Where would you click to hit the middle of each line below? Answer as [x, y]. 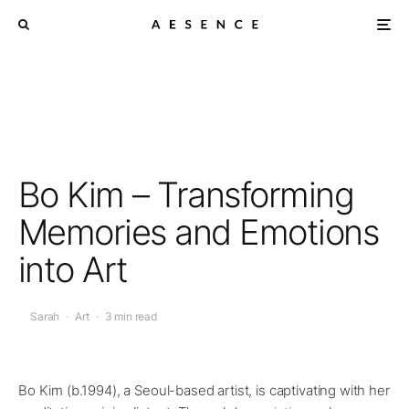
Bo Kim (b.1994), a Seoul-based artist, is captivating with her [204, 391]
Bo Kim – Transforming [186, 194]
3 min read [131, 317]
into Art [73, 269]
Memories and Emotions [199, 232]
